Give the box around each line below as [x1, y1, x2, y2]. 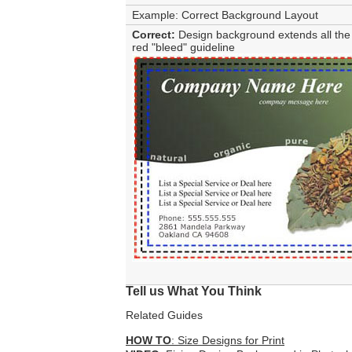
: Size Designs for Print [171, 334, 284, 347]
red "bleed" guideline [132, 41, 235, 54]
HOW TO [126, 334, 171, 347]
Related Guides [126, 309, 203, 322]
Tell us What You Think [126, 284, 262, 299]
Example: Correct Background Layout [132, 9, 318, 22]
